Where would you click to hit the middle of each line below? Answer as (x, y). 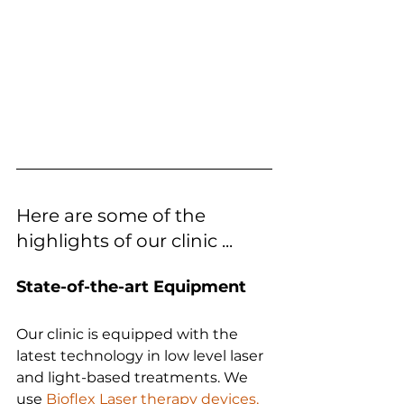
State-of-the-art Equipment (131, 287)
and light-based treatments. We (134, 378)
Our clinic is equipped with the (129, 335)
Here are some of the (113, 216)
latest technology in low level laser (142, 356)
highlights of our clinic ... (124, 241)
